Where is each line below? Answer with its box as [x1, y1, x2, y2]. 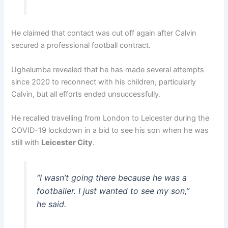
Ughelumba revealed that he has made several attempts [11, 65, 205, 74]
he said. [36, 199, 66, 210]
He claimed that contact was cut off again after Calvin [11, 28, 197, 38]
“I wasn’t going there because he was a [36, 173, 187, 183]
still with [11, 138, 42, 148]
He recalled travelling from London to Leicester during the [11, 113, 210, 123]
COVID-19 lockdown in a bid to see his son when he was [11, 126, 209, 135]
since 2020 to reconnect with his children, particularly [11, 77, 196, 87]
